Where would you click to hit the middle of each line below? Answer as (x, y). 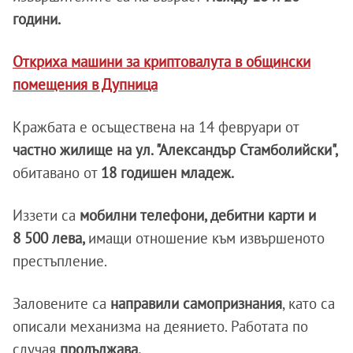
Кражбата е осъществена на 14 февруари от (156, 127)
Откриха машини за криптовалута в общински (162, 62)
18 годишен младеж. (167, 173)
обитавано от (57, 173)
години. (37, 19)
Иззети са (46, 216)
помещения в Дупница (85, 85)
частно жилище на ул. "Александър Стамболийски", (175, 150)
